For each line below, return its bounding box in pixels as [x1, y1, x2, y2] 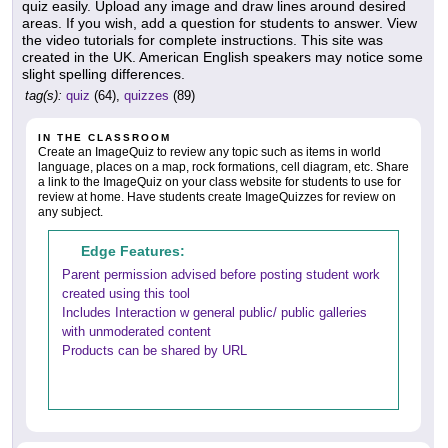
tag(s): [25, 88, 62, 104]
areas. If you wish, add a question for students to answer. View [22, 15, 417, 32]
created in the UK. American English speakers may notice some [22, 49, 423, 66]
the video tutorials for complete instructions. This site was [22, 32, 383, 49]
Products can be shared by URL [62, 343, 247, 359]
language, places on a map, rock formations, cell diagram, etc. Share [38, 160, 409, 175]
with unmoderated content [62, 324, 211, 340]
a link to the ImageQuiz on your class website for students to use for [38, 175, 401, 190]
